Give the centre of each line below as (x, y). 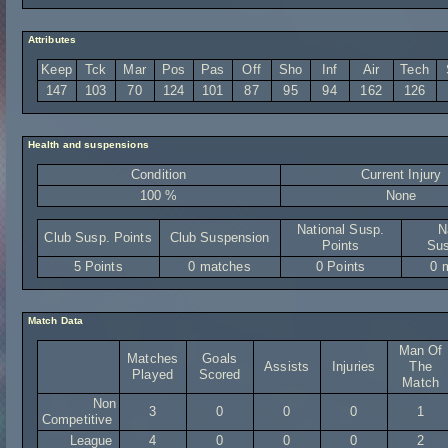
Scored (219, 374)
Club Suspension (219, 237)
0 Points (341, 266)
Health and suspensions (86, 144)
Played (153, 374)
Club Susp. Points (98, 237)
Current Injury (401, 174)
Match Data (54, 320)
